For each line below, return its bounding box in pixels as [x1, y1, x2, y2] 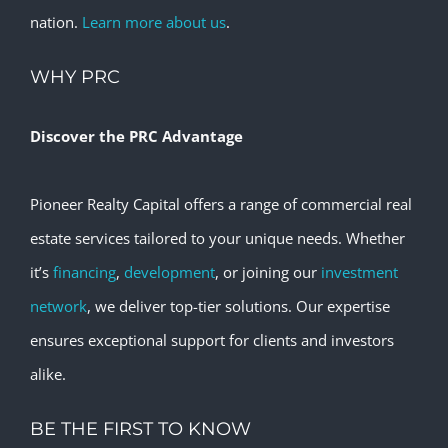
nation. [30, 8, 82, 29]
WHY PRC [30, 62, 120, 85]
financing [53, 258, 116, 279]
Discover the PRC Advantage [30, 122, 243, 143]
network [30, 292, 87, 313]
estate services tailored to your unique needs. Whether [30, 224, 405, 245]
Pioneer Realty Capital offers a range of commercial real [30, 190, 412, 211]
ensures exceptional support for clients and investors [30, 326, 394, 347]
